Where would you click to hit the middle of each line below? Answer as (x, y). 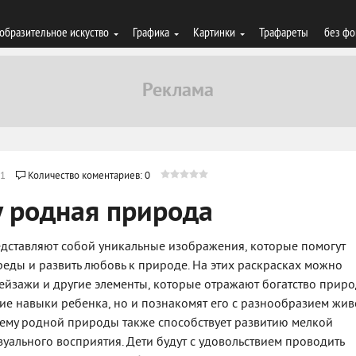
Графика (151, 32)
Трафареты (284, 32)
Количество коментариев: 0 (89, 176)
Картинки (214, 32)
